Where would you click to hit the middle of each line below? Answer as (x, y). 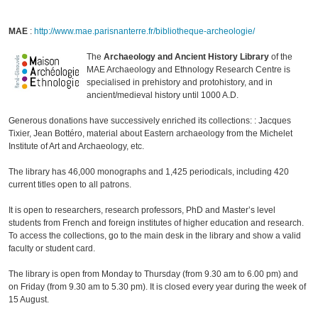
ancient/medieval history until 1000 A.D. (163, 95)
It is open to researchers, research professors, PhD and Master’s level (142, 210)
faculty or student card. (52, 249)
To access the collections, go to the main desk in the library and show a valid (155, 236)
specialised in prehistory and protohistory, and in (180, 83)
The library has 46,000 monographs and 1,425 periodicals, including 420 (149, 172)
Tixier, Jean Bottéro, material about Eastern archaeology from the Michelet (150, 134)
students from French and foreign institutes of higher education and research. (156, 223)
